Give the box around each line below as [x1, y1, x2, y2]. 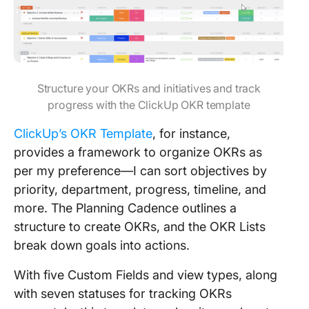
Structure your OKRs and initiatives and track [37, 81, 261, 95]
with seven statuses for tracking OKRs [14, 286, 232, 301]
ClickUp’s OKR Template [14, 126, 152, 141]
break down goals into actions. [14, 238, 193, 252]
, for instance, [152, 126, 230, 141]
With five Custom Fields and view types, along [14, 268, 277, 282]
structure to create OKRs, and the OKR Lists [14, 219, 266, 234]
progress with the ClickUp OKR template [48, 98, 250, 112]
